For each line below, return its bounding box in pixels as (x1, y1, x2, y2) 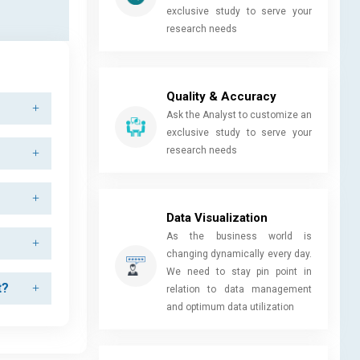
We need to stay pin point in (166, 265, 312, 277)
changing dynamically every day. (166, 247, 312, 260)
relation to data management (166, 283, 312, 295)
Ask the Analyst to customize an (166, 108, 312, 121)
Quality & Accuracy (166, 88, 276, 104)
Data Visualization (166, 210, 268, 225)
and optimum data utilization (166, 301, 294, 313)
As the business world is (166, 230, 312, 242)
